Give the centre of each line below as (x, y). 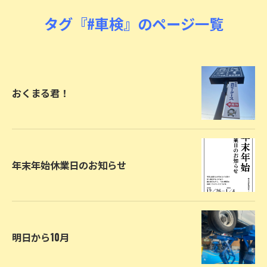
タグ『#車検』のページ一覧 (133, 23)
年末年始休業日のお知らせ (69, 165)
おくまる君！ (41, 93)
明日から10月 (41, 237)
